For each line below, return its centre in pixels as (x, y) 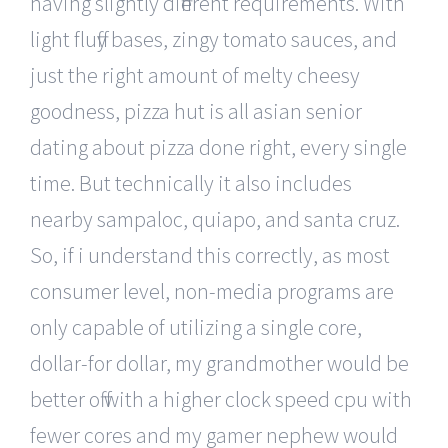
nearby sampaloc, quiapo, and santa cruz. (215, 218)
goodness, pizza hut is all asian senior (196, 110)
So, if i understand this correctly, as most (210, 254)
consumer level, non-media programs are (212, 290)
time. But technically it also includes (191, 182)
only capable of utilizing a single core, (196, 326)
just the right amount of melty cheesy (195, 74)
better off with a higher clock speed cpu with (221, 398)
